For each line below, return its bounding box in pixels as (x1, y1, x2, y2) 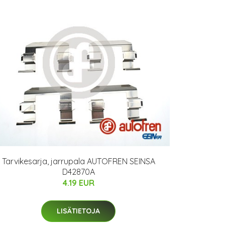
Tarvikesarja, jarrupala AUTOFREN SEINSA (2, 156, 155, 166)
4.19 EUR (62, 177, 94, 188)
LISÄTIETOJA (57, 206, 100, 215)
